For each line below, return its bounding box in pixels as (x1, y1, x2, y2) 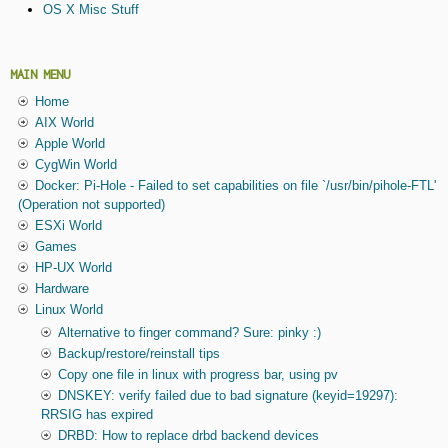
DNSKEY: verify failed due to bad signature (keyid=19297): (57, 388, 398, 404)
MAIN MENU (10, 67, 70, 83)
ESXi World (34, 218, 102, 234)
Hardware (34, 281, 89, 297)
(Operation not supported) (17, 197, 165, 213)
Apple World (34, 136, 105, 152)
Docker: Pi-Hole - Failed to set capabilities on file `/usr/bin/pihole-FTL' (34, 178, 436, 194)
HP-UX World (34, 260, 112, 276)
